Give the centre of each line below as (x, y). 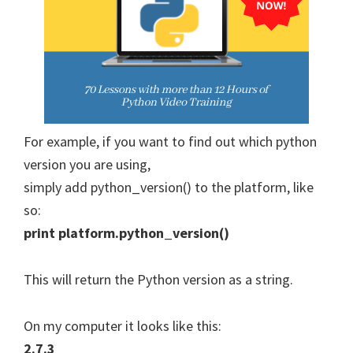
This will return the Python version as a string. (158, 279)
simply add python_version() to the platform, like (169, 187)
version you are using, (87, 164)
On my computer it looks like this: (123, 325)
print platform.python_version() (126, 232)
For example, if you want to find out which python (170, 141)
